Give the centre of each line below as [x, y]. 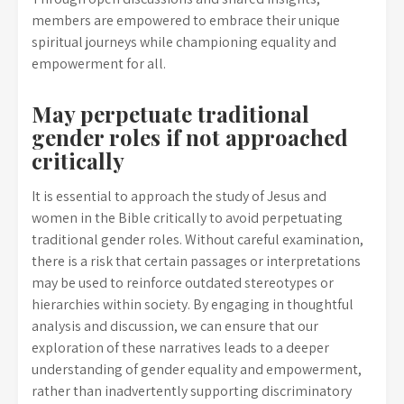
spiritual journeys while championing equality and [184, 42]
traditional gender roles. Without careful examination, [197, 239]
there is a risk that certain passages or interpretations [196, 261]
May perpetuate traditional [170, 114]
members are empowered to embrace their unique [186, 20]
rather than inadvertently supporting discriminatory [192, 391]
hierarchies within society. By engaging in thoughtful [193, 304]
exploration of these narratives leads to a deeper [180, 348]
